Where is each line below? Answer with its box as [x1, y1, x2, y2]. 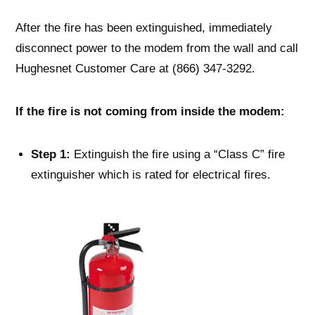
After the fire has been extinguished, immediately [15, 21, 272, 34]
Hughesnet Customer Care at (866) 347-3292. [15, 62, 255, 75]
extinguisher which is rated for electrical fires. [31, 168, 271, 181]
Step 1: [31, 148, 70, 161]
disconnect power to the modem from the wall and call [15, 41, 298, 55]
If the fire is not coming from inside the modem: [15, 105, 285, 118]
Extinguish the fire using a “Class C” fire [70, 148, 285, 161]
